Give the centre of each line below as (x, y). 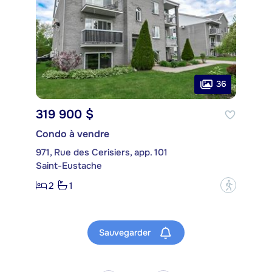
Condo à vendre (73, 134)
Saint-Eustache (69, 166)
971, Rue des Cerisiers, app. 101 (102, 153)
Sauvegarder (126, 232)
